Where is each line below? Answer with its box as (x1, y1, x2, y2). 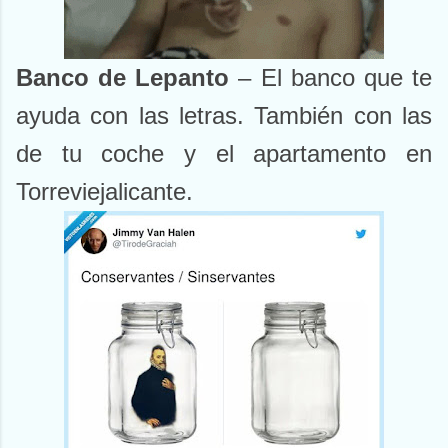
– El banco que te (229, 64, 433, 92)
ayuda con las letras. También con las (16, 102, 432, 130)
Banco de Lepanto (16, 64, 230, 92)
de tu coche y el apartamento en (16, 140, 432, 168)
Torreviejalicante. (16, 178, 193, 206)
